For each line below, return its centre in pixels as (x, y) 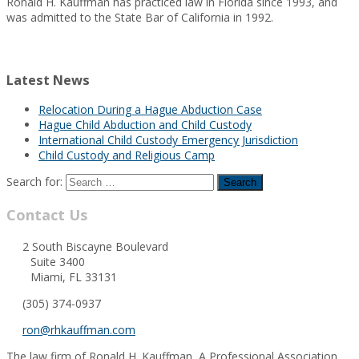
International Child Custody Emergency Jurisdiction (168, 140)
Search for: (34, 182)
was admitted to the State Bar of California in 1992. (140, 18)
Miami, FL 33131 (74, 277)
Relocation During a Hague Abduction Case (150, 110)
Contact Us (47, 215)
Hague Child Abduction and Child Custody (145, 125)
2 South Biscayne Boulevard (95, 247)
